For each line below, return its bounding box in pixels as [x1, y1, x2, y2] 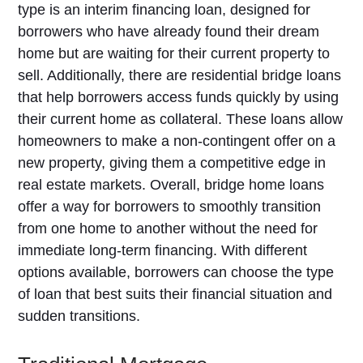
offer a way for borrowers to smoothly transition [18, 199, 322, 215]
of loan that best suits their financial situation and [18, 286, 333, 302]
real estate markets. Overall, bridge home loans [18, 177, 325, 193]
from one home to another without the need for [18, 220, 318, 237]
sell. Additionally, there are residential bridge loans [18, 67, 342, 83]
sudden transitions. [18, 308, 141, 324]
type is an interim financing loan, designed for [18, 2, 311, 18]
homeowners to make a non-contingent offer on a [18, 133, 336, 149]
